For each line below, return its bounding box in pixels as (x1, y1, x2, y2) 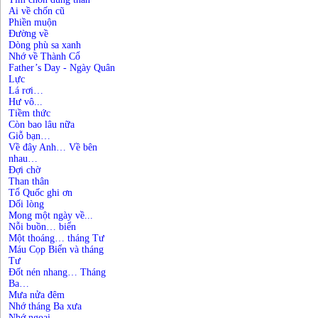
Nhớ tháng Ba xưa (9, 301, 82, 312)
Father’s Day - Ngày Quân (9, 62, 115, 73)
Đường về (9, 28, 48, 39)
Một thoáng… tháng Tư (9, 233, 104, 243)
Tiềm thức (9, 108, 50, 119)
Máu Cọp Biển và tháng (9, 244, 104, 255)
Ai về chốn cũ (9, 6, 65, 16)
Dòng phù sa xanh (9, 40, 81, 50)
